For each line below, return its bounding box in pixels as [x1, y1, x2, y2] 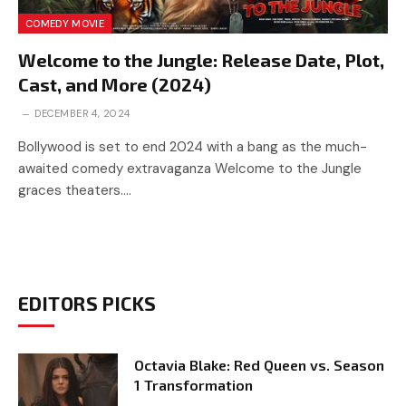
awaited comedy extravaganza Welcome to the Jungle [18, 159, 362, 178]
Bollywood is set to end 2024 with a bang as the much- [18, 137, 367, 156]
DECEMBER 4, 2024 [34, 106, 130, 120]
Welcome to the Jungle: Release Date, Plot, [18, 48, 384, 71]
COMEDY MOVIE [25, 16, 104, 30]
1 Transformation [134, 375, 253, 393]
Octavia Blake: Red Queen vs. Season [134, 355, 384, 373]
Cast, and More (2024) [18, 72, 211, 95]
